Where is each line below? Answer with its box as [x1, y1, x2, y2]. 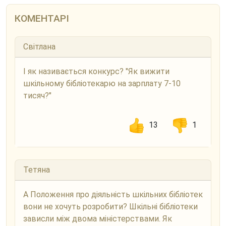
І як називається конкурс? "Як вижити [23, 66, 169, 76]
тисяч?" [23, 90, 51, 100]
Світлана [23, 41, 55, 51]
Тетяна [23, 164, 50, 175]
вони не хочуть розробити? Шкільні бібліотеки [23, 201, 198, 211]
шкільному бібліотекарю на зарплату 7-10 [23, 78, 181, 88]
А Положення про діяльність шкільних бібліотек [23, 189, 203, 199]
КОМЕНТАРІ [15, 12, 69, 24]
